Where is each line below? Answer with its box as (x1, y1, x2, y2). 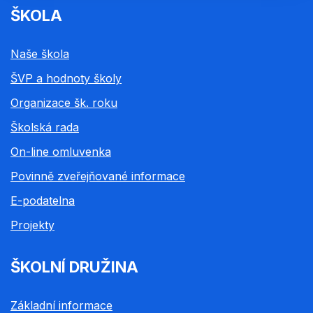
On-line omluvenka (10, 145, 111, 159)
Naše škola (10, 47, 69, 61)
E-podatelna (10, 194, 75, 208)
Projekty (10, 218, 54, 233)
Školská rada (10, 120, 79, 135)
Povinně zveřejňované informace (10, 169, 185, 184)
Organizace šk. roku (10, 96, 117, 110)
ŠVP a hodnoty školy (10, 71, 122, 86)
